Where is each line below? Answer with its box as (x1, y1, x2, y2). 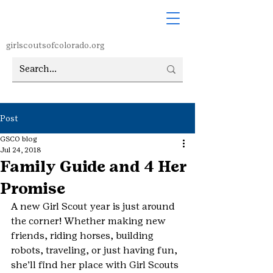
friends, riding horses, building (11, 230, 156, 241)
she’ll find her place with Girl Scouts (11, 259, 181, 271)
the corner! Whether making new (11, 215, 168, 227)
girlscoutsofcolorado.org (6, 40, 105, 50)
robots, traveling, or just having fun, (11, 244, 180, 256)
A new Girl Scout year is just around (11, 200, 177, 212)
